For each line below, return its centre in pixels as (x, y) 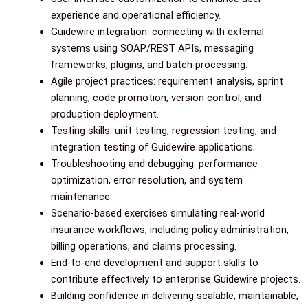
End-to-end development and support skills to (154, 262)
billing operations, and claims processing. (143, 246)
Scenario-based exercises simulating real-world (157, 213)
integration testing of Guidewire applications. (153, 147)
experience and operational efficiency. (135, 15)
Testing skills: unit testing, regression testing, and (163, 130)
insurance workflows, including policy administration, (169, 229)
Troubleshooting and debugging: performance (154, 163)
